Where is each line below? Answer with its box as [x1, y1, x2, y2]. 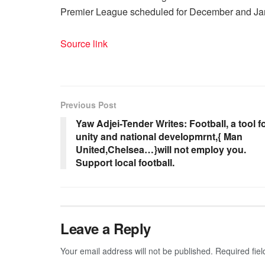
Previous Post [60, 98, 117, 111]
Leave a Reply [60, 218, 151, 238]
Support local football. [76, 155, 174, 169]
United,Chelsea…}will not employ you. [76, 142, 246, 156]
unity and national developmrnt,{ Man [76, 129, 243, 143]
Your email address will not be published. [60, 244, 213, 257]
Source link [60, 36, 108, 50]
